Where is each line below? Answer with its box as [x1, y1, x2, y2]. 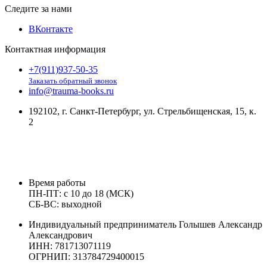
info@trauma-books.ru [29, 86, 114, 97]
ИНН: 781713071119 [29, 241, 111, 252]
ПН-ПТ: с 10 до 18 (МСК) [29, 188, 133, 199]
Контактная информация [5, 44, 105, 55]
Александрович [29, 230, 92, 241]
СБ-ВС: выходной [29, 199, 102, 210]
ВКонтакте [29, 24, 73, 35]
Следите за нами [5, 4, 72, 14]
